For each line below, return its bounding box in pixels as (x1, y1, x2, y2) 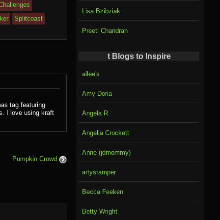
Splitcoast (14, 14, 43, 22)
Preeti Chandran (82, 27, 128, 35)
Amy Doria (82, 89, 112, 97)
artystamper (82, 168, 116, 176)
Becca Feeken (82, 188, 123, 195)
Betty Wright (82, 207, 117, 215)
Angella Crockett (82, 129, 129, 137)
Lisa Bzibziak (82, 7, 120, 15)
